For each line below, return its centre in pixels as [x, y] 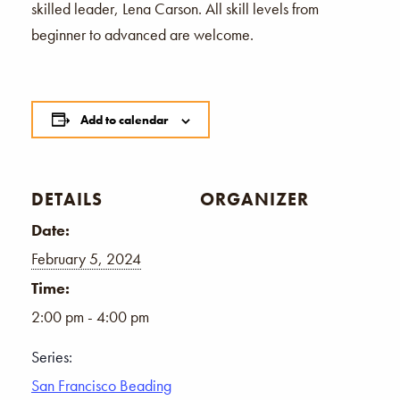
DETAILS [67, 199]
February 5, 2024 [86, 258]
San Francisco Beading [101, 385]
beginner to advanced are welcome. [142, 34]
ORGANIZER [254, 199]
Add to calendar [124, 119]
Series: [52, 356]
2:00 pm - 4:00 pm [90, 316]
